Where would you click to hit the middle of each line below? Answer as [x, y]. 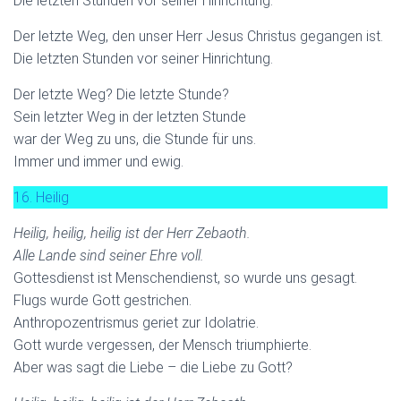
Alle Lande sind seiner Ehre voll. [109, 255]
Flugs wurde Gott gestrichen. [102, 300]
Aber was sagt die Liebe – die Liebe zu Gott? [153, 367]
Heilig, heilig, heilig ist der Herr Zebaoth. [132, 233]
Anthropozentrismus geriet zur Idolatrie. [136, 322]
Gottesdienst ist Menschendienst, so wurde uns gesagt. [185, 277]
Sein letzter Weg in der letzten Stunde [130, 116]
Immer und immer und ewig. [98, 161]
